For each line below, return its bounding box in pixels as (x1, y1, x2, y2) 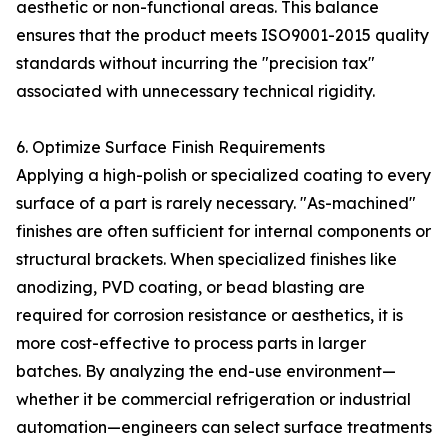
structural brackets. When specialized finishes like (16, 249, 397, 269)
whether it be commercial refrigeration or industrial (16, 389, 411, 409)
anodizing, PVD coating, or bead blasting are (16, 277, 365, 297)
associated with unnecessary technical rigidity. (16, 81, 375, 101)
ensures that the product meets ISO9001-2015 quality (16, 25, 429, 45)
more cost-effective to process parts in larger (16, 333, 366, 353)
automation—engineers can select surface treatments (16, 417, 432, 437)
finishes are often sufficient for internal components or (16, 221, 431, 241)
